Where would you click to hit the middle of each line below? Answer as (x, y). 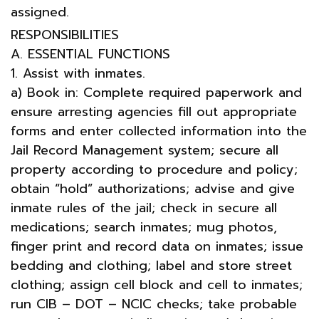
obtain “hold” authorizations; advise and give (153, 188)
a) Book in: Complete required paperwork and (156, 92)
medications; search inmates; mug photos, (144, 227)
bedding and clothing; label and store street (151, 265)
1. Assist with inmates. (78, 73)
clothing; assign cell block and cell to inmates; (157, 284)
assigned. (40, 12)
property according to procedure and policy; (154, 169)
